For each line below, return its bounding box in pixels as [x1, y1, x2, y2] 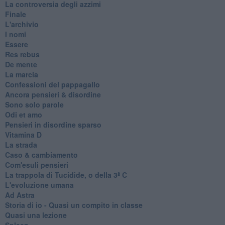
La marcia [5, 69, 38, 79]
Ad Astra [5, 189, 35, 200]
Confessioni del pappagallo [5, 79, 100, 89]
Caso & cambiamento [5, 149, 78, 160]
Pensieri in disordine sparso [5, 119, 101, 130]
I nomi [5, 29, 26, 39]
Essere [5, 39, 28, 49]
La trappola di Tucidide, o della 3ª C [5, 169, 127, 180]
